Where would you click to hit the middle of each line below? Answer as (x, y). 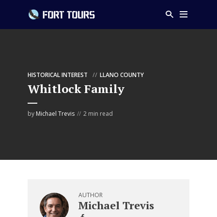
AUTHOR (91, 195)
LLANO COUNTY (122, 75)
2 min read (98, 114)
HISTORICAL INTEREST (58, 75)
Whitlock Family (76, 89)
